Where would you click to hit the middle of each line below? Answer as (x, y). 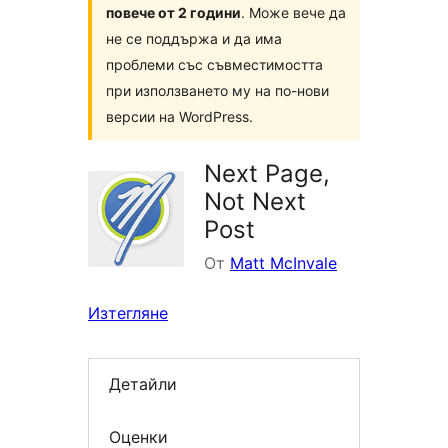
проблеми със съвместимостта (214, 65)
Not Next (255, 202)
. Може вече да (293, 13)
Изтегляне (128, 313)
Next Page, (267, 174)
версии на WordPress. (179, 117)
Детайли (143, 384)
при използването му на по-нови (217, 91)
